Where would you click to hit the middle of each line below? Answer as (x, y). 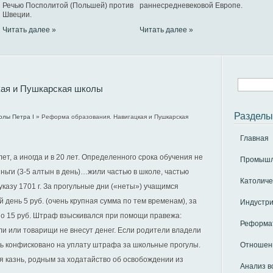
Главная (254, 138)
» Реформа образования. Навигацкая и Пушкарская (111, 117)
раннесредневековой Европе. (191, 5)
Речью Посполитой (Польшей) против (68, 5)
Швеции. (17, 15)
